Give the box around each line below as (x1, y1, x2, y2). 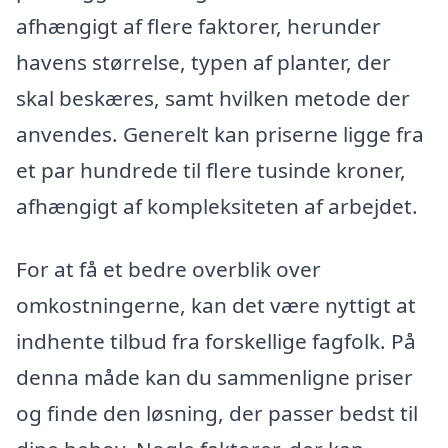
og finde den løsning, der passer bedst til (16, 399, 418, 428)
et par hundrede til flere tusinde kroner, (16, 155, 406, 184)
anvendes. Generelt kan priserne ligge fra (16, 119, 424, 148)
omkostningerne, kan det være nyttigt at (16, 291, 416, 320)
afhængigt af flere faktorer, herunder (16, 11, 381, 40)
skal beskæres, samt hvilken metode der (16, 83, 410, 112)
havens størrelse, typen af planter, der (16, 47, 391, 76)
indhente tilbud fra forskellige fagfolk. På (16, 327, 416, 356)
